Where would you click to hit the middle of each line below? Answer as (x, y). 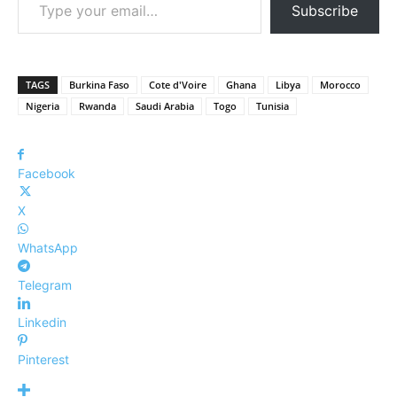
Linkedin (42, 322)
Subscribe (325, 11)
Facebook (47, 173)
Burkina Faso (99, 85)
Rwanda (97, 106)
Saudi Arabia (165, 106)
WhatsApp (48, 248)
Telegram (45, 285)
